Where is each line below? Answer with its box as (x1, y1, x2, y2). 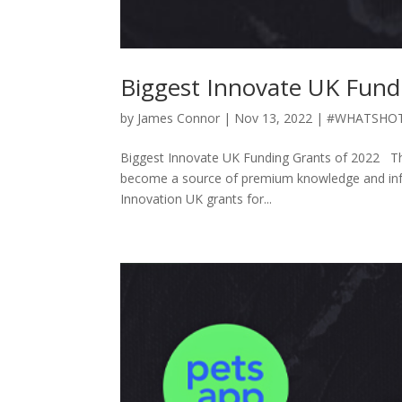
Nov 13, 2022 (234, 109, 313, 127)
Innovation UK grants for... (120, 189, 273, 207)
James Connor (137, 109, 221, 127)
